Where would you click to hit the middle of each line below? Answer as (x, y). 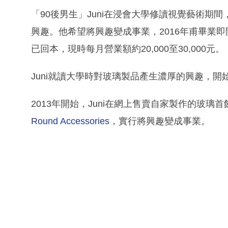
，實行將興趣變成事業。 (160, 121)
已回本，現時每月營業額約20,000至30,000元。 (128, 49)
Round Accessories (70, 121)
